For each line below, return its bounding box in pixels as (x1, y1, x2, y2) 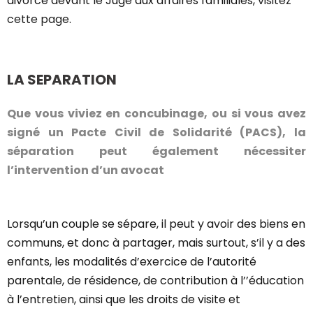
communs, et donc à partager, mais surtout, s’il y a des (7, 235, 305, 251)
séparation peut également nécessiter (7, 143, 306, 159)
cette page (7, 11, 69, 27)
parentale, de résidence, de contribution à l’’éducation (7, 272, 304, 289)
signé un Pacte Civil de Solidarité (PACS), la (7, 124, 306, 140)
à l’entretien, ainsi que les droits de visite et (7, 291, 240, 307)
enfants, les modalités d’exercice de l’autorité (7, 254, 256, 270)
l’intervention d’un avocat (7, 162, 164, 178)
